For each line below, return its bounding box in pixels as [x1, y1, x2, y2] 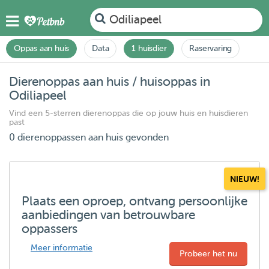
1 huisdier [131, 44, 167, 53]
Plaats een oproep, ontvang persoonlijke [22, 194, 247, 208]
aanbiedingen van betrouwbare [22, 208, 195, 222]
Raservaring [189, 44, 232, 53]
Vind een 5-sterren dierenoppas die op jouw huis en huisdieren [9, 109, 248, 118]
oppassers [22, 222, 77, 236]
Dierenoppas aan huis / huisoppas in [9, 74, 210, 89]
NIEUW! [230, 174, 259, 184]
